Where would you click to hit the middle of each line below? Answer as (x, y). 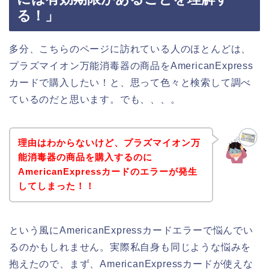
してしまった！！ (56, 186)
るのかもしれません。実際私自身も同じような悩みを (130, 247)
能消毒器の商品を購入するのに (85, 157)
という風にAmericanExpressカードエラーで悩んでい (131, 231)
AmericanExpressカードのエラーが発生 (107, 172)
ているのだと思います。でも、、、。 (95, 99)
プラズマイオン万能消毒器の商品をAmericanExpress (131, 65)
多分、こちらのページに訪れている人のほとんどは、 (130, 49)
